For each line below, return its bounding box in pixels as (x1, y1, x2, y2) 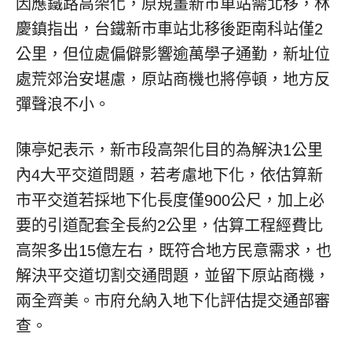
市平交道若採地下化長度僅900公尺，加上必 (16, 192, 324, 210)
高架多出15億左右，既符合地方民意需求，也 (16, 242, 332, 260)
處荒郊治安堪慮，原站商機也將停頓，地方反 (16, 71, 330, 89)
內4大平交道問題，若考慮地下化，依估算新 (16, 167, 323, 185)
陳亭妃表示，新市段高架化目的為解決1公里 (16, 141, 323, 159)
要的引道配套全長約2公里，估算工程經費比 (16, 217, 323, 235)
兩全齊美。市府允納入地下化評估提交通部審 (16, 292, 330, 310)
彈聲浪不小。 (16, 96, 110, 114)
